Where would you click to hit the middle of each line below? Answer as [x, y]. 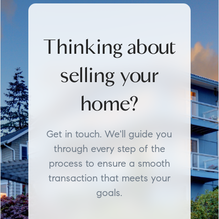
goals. [109, 193]
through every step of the [109, 149]
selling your [109, 75]
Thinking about [109, 47]
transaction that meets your [109, 179]
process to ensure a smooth [109, 164]
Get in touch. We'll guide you [109, 135]
